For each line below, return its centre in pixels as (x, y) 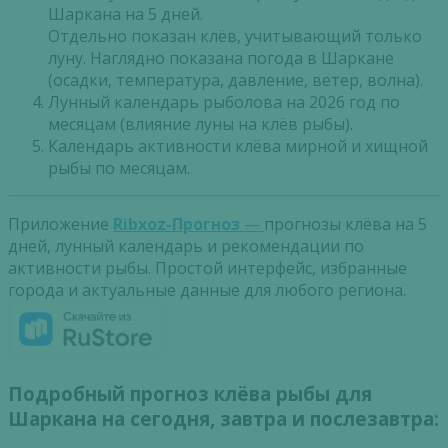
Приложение (60, 223)
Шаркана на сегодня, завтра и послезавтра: (223, 418)
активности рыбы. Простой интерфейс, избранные (207, 267)
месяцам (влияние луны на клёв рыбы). (200, 123)
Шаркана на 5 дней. (125, 13)
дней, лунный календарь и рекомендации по (186, 245)
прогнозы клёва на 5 (345, 223)
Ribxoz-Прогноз (176, 223)
